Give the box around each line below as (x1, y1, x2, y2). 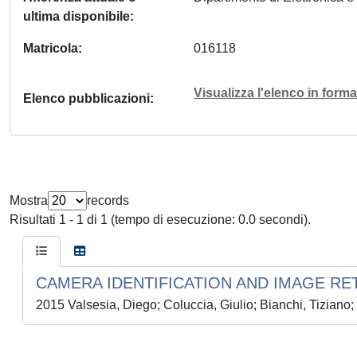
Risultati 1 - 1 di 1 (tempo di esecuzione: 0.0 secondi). (10, 213, 311, 226)
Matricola (23, 41, 78, 55)
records (87, 194, 129, 207)
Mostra (10, 194, 48, 207)
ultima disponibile (23, 10, 130, 23)
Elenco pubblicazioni (23, 92, 150, 105)
